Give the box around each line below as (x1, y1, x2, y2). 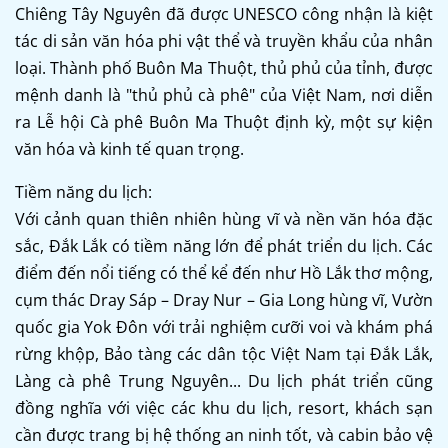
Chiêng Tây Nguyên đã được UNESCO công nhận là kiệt (15, 2, 433, 25)
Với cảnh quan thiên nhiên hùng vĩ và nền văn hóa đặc (15, 207, 433, 230)
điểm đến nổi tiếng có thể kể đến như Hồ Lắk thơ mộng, (15, 261, 433, 284)
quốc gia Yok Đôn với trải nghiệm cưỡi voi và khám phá (15, 315, 433, 338)
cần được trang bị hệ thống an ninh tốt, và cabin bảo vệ (15, 423, 433, 446)
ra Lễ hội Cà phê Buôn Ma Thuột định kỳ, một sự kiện (15, 110, 433, 133)
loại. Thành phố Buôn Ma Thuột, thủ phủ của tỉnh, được (15, 56, 433, 79)
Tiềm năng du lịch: (15, 180, 152, 203)
